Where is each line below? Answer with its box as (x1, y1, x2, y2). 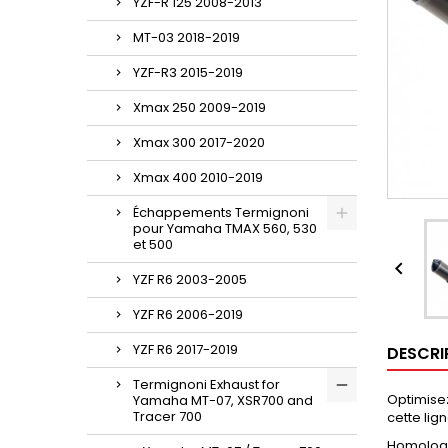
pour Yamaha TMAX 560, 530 (133, 219, 317, 238)
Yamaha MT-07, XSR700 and (133, 391, 313, 410)
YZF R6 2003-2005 (133, 270, 247, 289)
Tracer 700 (133, 407, 202, 426)
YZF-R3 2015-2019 (133, 63, 243, 82)
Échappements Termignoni (133, 203, 309, 222)
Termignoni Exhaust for (133, 375, 280, 394)
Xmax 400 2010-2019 (133, 168, 263, 187)
